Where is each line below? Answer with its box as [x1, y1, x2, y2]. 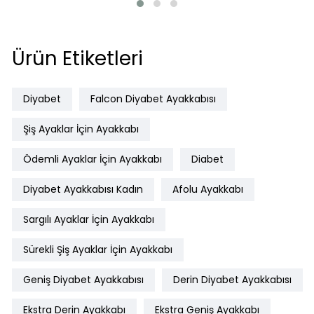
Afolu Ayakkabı [172, 182, 243, 196]
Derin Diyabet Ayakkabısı [172, 272, 292, 287]
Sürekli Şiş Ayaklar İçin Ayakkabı [22, 242, 172, 257]
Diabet [191, 151, 224, 166]
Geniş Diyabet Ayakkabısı [22, 272, 144, 287]
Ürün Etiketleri [11, 44, 143, 72]
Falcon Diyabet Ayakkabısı [90, 91, 216, 106]
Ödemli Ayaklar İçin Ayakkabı [22, 151, 162, 166]
